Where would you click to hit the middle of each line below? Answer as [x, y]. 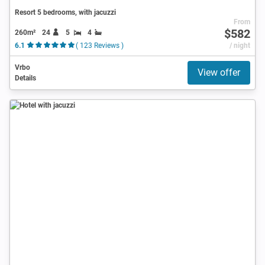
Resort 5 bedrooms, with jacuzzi [65, 12]
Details [25, 78]
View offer [219, 72]
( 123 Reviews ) [99, 45]
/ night [240, 45]
